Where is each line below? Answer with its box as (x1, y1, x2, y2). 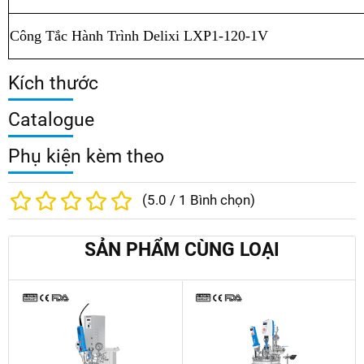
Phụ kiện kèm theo (8, 145, 164, 167)
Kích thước (8, 72, 98, 94)
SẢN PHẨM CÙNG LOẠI (84, 239, 279, 261)
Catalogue (8, 109, 94, 131)
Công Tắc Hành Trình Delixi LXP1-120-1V (10, 28, 268, 45)
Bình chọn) (187, 193, 255, 209)
